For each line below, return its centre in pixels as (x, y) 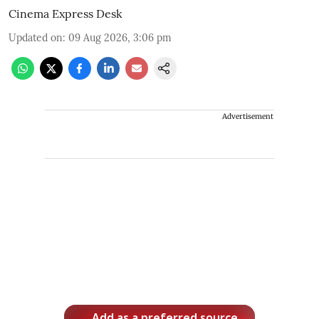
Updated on (36, 37)
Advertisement (248, 116)
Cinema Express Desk (66, 13)
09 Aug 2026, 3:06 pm (120, 37)
